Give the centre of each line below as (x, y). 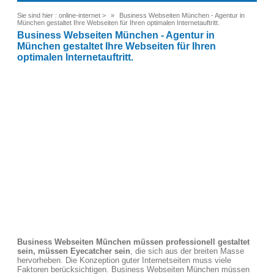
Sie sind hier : (37, 15)
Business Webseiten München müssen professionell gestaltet (133, 242)
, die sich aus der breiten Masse (187, 251)
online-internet (80, 15)
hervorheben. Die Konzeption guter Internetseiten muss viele (124, 260)
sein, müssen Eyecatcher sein (74, 251)
